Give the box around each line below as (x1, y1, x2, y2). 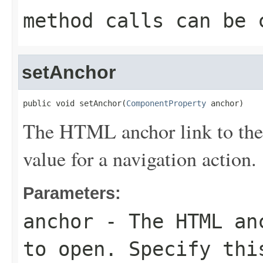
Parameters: (23, 183, 121, 203)
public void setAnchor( (23, 99, 126, 108)
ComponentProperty (126, 99, 206, 108)
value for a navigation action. (23, 145, 257, 172)
